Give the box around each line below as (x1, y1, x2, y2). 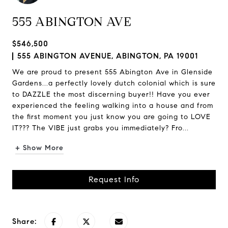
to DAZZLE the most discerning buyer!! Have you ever (12, 90, 210, 99)
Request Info (89, 175, 139, 184)
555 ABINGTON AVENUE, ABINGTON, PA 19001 (17, 51, 198, 61)
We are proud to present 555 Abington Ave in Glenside (12, 68, 213, 76)
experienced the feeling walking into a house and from (12, 101, 213, 110)
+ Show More (15, 144, 64, 152)
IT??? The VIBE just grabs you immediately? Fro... (12, 124, 189, 132)
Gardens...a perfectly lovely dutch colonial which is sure (12, 79, 216, 88)
